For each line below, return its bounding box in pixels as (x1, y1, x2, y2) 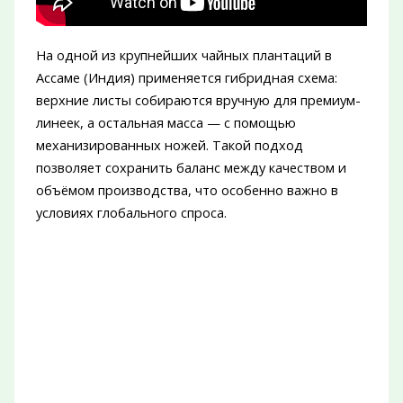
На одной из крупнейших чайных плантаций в (35, 46, 332, 65)
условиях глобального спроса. (35, 203, 227, 222)
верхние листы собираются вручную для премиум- (35, 91, 361, 110)
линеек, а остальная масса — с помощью (35, 113, 296, 132)
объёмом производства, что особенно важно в (35, 181, 338, 200)
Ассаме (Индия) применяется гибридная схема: (35, 68, 337, 87)
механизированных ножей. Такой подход (35, 136, 303, 155)
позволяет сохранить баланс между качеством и (35, 158, 346, 177)
